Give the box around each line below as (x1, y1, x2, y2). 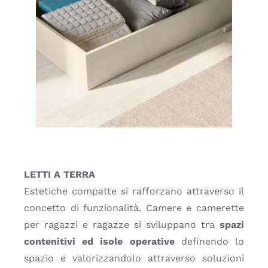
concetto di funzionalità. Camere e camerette (23, 202, 245, 214)
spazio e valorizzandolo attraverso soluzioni (23, 252, 245, 264)
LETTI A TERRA (23, 168, 95, 180)
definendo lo (174, 235, 245, 247)
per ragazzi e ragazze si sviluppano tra (23, 218, 220, 230)
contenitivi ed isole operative (23, 235, 175, 247)
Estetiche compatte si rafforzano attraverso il (23, 185, 245, 197)
